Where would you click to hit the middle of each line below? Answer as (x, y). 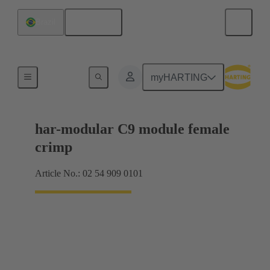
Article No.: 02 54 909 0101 (89, 174)
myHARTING (179, 77)
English (98, 22)
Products (62, 75)
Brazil (46, 22)
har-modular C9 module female (132, 129)
